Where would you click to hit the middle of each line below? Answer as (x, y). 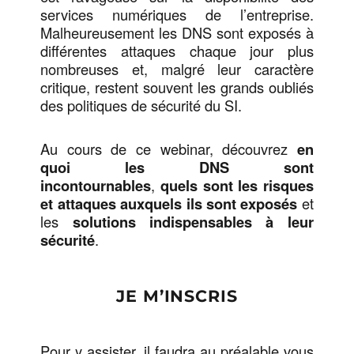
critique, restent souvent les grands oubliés (177, 87)
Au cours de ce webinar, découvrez (169, 149)
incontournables (96, 186)
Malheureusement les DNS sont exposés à (177, 33)
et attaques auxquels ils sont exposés (169, 204)
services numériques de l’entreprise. (177, 15)
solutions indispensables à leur (193, 222)
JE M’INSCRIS (177, 296)
